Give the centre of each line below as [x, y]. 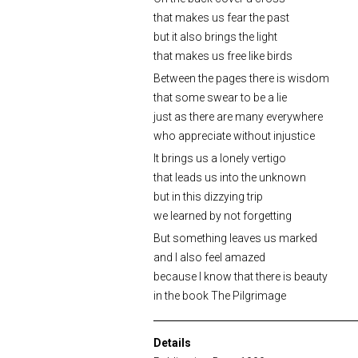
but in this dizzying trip [208, 196]
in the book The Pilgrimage [220, 295]
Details [172, 342]
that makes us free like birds [223, 56]
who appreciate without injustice [234, 135]
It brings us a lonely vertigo [220, 158]
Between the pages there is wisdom [241, 78]
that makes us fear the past [221, 17]
